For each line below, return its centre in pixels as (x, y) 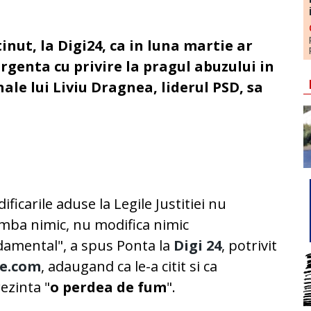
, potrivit (250, 246)
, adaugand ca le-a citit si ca (129, 267)
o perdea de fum (109, 287)
